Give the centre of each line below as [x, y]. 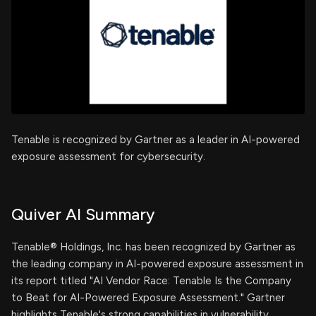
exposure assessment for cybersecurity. [108, 157]
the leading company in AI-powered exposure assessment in [157, 264]
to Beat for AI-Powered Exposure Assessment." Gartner [148, 298]
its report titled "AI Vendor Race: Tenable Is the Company [151, 281]
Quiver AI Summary [83, 214]
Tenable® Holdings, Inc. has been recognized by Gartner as [153, 247]
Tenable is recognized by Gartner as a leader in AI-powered [156, 140]
